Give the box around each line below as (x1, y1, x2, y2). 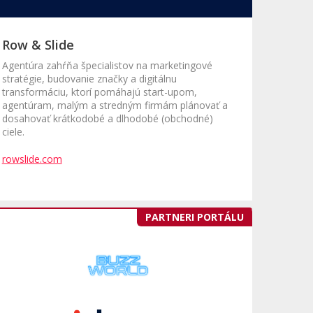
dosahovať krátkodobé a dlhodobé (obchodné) (1, 112, 213, 126)
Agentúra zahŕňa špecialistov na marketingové (1, 59, 212, 73)
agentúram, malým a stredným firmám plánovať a (1, 99, 228, 112)
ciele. (1, 125, 24, 139)
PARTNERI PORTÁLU (145, 210, 244, 224)
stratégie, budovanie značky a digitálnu (1, 72, 177, 86)
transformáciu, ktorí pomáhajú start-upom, (1, 85, 197, 99)
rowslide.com (1, 152, 62, 166)
